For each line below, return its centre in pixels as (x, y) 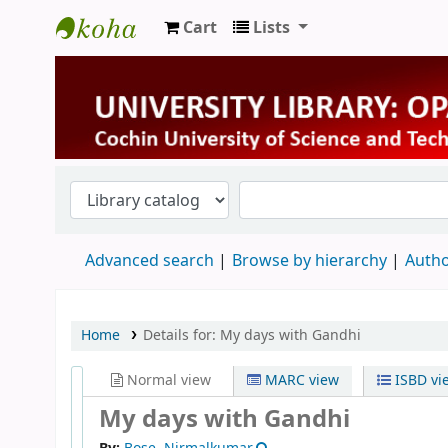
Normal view (167, 380)
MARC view (300, 380)
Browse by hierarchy (309, 260)
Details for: (181, 335)
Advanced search (149, 260)
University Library (137, 62)
